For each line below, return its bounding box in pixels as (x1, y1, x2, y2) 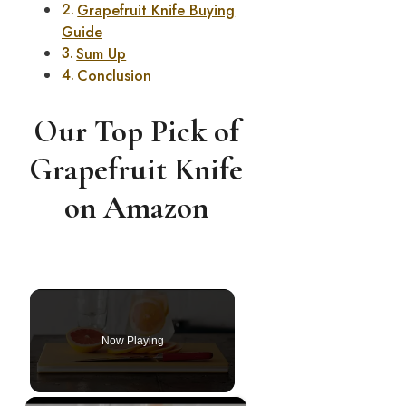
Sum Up (76, 43, 127, 65)
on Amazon (63, 188, 208, 227)
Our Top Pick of (33, 112, 239, 151)
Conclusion (77, 65, 152, 87)
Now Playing (101, 334, 164, 348)
